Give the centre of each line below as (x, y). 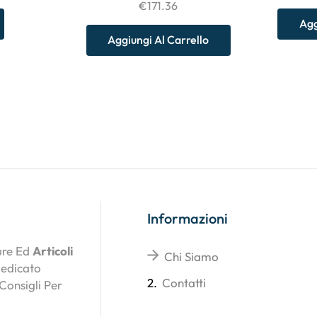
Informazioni (188, 219)
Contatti (184, 283)
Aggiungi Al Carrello (158, 40)
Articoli (53, 251)
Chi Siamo (192, 257)
